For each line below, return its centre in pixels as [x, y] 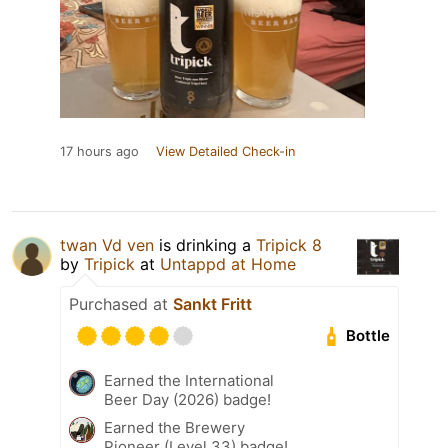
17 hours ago [99, 151]
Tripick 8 [289, 244]
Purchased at [121, 303]
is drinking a [205, 244]
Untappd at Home [228, 263]
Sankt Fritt [212, 303]
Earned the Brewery [174, 427]
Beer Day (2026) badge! [187, 399]
